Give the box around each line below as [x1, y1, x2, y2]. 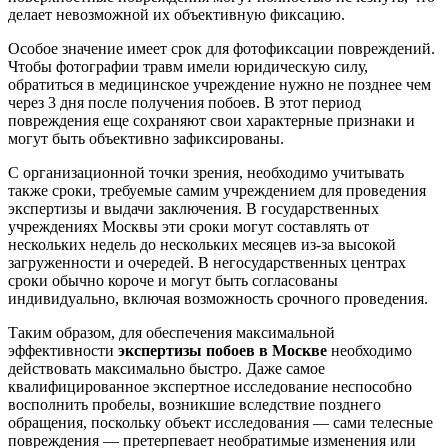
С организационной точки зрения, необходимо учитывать [8, 163, 404, 181]
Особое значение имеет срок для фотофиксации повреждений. [8, 39, 435, 57]
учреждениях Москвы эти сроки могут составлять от [8, 217, 369, 235]
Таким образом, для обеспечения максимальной [8, 323, 335, 341]
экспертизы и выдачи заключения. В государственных [8, 199, 379, 217]
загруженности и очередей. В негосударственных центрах [8, 253, 406, 271]
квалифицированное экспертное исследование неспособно [8, 377, 412, 395]
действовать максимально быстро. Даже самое [8, 359, 325, 377]
